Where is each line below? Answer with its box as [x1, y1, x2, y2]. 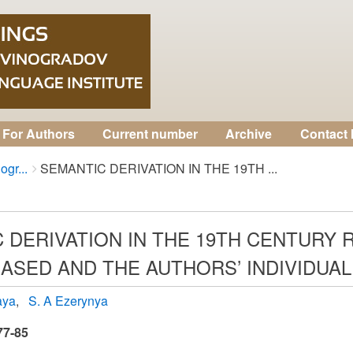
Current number [102, 124, 199, 143]
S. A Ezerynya [28, 292, 108, 310]
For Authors [2, 124, 75, 143]
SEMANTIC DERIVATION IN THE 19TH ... [40, 159, 277, 177]
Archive [225, 124, 273, 143]
